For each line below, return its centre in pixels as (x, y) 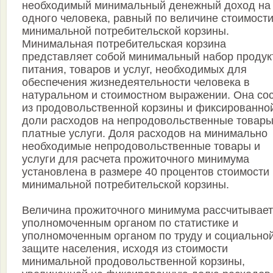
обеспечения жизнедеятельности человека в (136, 83)
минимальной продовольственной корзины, (133, 262)
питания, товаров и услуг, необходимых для (134, 70)
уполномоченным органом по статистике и (130, 223)
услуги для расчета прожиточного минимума (136, 159)
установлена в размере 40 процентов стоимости (146, 172)
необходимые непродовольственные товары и (141, 147)
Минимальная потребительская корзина (124, 44)
